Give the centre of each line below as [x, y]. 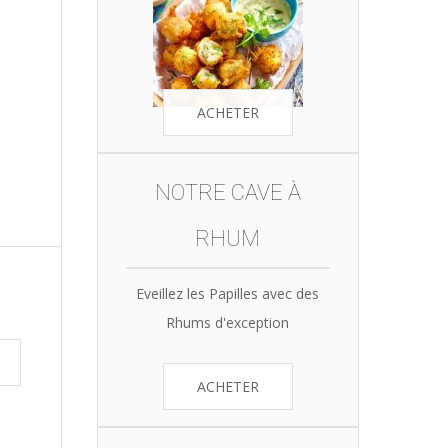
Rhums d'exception [227, 322]
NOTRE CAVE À [227, 192]
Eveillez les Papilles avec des [227, 293]
